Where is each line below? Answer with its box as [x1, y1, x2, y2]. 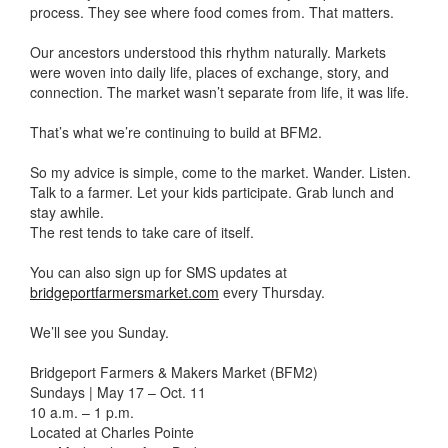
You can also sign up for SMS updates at [30, 262, 287, 282]
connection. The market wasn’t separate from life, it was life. [30, 82, 409, 102]
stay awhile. [30, 202, 104, 222]
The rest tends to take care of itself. [30, 222, 254, 242]
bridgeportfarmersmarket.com [30, 282, 219, 302]
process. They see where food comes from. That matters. [30, 2, 394, 22]
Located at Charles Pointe [30, 422, 194, 442]
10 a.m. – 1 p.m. [30, 402, 134, 422]
